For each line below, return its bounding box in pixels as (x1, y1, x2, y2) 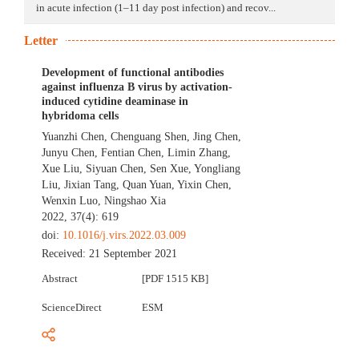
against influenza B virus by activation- (42, 81, 233, 94)
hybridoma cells (42, 110, 119, 123)
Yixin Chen (177, 179, 229, 192)
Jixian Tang (64, 179, 117, 192)
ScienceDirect (42, 301, 103, 314)
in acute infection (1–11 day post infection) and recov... (36, 2, 276, 14)
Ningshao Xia (104, 195, 167, 208)
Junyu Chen (42, 147, 95, 159)
